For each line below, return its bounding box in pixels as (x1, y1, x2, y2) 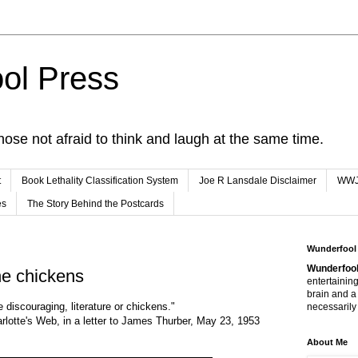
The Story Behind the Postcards (27, 197, 164, 209)
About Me (307, 336, 348, 347)
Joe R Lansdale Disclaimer (199, 175, 316, 187)
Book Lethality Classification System (22, 175, 178, 187)
